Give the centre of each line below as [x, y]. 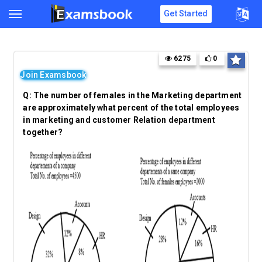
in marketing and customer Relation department [119, 120]
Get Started [186, 13]
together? [43, 132]
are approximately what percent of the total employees [131, 108]
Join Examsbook [53, 75]
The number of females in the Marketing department [138, 95]
